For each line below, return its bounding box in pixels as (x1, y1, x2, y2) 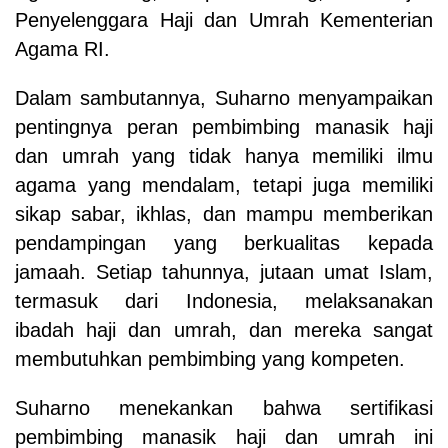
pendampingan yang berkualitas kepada (15, 231, 433, 254)
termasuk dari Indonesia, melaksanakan (15, 289, 433, 312)
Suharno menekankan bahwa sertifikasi (15, 396, 433, 419)
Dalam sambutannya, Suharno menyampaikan (15, 86, 433, 109)
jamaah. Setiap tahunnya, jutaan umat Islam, (15, 260, 433, 283)
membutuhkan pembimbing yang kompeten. (15, 347, 405, 370)
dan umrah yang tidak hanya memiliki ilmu (15, 144, 433, 167)
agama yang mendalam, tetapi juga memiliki (15, 173, 433, 196)
